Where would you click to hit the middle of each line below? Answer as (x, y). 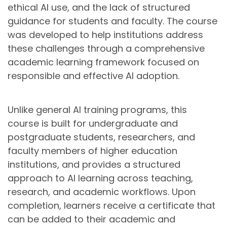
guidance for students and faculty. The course (112, 21)
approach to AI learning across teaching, (100, 178)
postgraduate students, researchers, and (101, 137)
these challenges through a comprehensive (106, 49)
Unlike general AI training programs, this (97, 110)
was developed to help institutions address (105, 35)
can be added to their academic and (91, 219)
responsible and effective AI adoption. (93, 76)
